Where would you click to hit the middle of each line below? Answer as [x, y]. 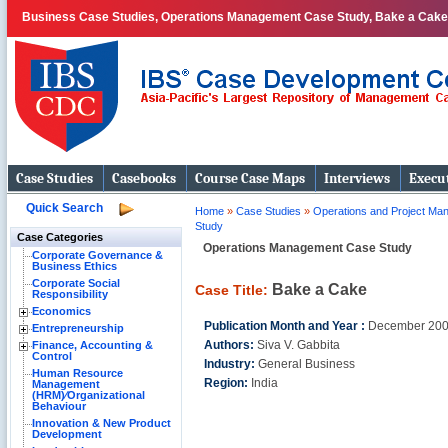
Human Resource [77, 373]
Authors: [230, 345]
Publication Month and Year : [286, 326]
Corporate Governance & [97, 255]
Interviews [357, 178]
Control [52, 356]
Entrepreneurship [78, 328]
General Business [306, 364]
